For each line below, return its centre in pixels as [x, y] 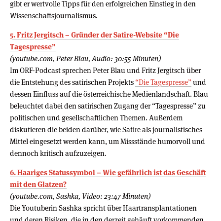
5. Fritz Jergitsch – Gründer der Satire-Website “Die [94, 35]
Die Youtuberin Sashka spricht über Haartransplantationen [103, 208]
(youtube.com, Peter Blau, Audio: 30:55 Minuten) [85, 58]
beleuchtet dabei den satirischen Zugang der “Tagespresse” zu [108, 106]
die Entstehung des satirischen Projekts [73, 82]
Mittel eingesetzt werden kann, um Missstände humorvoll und [108, 141]
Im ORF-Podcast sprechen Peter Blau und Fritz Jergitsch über [105, 70]
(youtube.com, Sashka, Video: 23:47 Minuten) [80, 196]
